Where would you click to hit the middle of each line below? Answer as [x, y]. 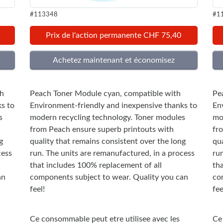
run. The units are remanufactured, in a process [112, 153]
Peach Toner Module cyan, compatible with [105, 93]
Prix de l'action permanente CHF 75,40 [114, 35]
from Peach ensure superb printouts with [102, 129]
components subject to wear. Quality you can [109, 177]
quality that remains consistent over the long [108, 141]
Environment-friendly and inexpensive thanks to [113, 105]
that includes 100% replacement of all [96, 165]
